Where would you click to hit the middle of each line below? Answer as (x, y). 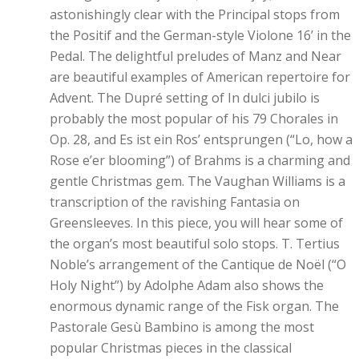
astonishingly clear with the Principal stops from (195, 14)
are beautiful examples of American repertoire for (200, 77)
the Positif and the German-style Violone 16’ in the (200, 35)
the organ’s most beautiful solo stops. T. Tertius (195, 244)
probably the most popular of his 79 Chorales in (194, 119)
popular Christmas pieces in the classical (171, 348)
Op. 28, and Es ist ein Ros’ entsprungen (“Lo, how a (201, 139)
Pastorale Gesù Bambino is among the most (182, 327)
